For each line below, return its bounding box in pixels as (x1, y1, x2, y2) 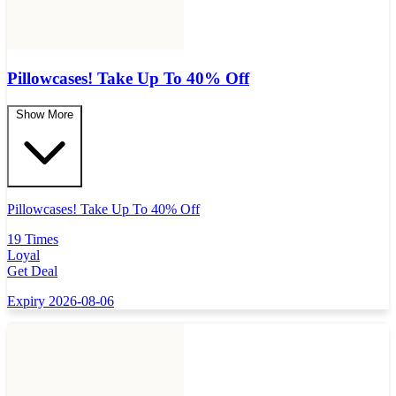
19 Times (7, 232, 58, 247)
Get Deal (7, 263, 57, 279)
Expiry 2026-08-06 (7, 293, 114, 309)
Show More (16, 108, 73, 122)
